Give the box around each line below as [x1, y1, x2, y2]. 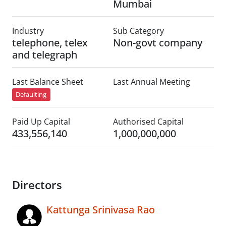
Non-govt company [113, 36, 202, 49]
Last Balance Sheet [12, 76, 83, 87]
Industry [12, 25, 44, 36]
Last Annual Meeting [113, 76, 190, 87]
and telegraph [12, 48, 77, 62]
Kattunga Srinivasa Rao [46, 203, 155, 217]
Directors [12, 178, 62, 193]
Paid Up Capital [12, 116, 70, 128]
